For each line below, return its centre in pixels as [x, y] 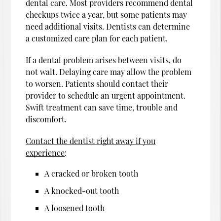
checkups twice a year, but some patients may [107, 14]
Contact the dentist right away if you [91, 141]
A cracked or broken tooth [92, 173]
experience [45, 152]
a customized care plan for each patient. [97, 38]
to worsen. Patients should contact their [97, 83]
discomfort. [46, 119]
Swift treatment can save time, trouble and [102, 107]
